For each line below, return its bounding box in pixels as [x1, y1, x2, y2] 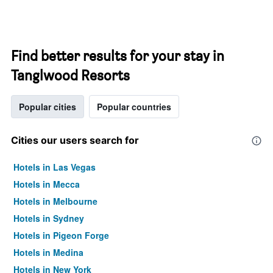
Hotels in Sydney [13, 212, 84, 224]
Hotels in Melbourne [13, 195, 97, 207]
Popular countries [97, 101, 171, 113]
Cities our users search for [11, 134, 139, 146]
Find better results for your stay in [11, 47, 224, 65]
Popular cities [19, 101, 76, 113]
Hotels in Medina [13, 246, 83, 258]
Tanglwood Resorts [11, 66, 130, 84]
